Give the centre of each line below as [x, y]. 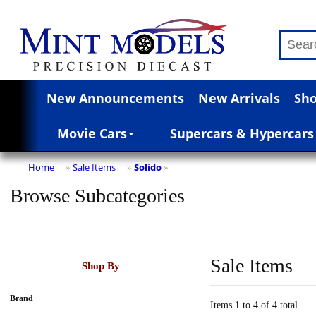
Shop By [101, 266]
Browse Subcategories [97, 195]
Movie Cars [92, 133]
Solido [148, 167]
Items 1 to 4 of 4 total [254, 305]
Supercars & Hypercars [242, 133]
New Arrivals [239, 98]
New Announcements [115, 98]
